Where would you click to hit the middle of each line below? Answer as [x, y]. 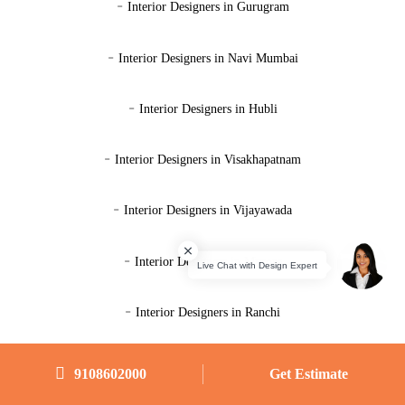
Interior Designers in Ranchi [208, 312]
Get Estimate [306, 374]
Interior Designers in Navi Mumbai [208, 58]
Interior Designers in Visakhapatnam [208, 160]
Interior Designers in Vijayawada [208, 211]
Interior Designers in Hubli [208, 108]
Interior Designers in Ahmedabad [208, 363]
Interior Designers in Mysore [208, 261]
